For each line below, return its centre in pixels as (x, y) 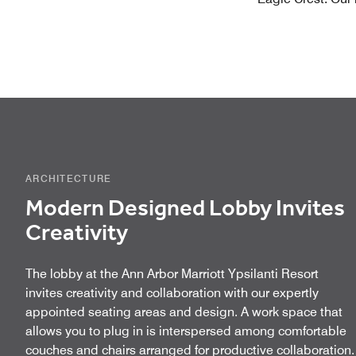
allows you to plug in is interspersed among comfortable (186, 331)
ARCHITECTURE (69, 178)
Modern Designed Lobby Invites (185, 208)
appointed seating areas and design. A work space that (184, 311)
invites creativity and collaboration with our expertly (172, 292)
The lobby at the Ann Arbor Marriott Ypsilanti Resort (172, 273)
